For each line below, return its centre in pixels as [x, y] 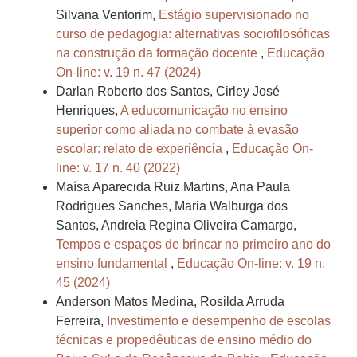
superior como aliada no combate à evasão [177, 130]
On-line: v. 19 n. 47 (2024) [128, 73]
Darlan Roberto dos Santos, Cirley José [168, 92]
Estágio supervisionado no [234, 15]
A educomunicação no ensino [204, 111]
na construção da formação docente [158, 53]
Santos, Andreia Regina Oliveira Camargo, [176, 226]
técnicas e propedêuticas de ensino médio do [184, 340]
